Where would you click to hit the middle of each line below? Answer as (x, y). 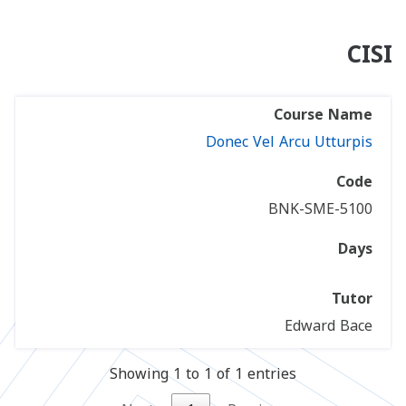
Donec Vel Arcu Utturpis (289, 142)
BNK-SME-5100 (320, 209)
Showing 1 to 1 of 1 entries (203, 374)
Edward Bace (329, 326)
